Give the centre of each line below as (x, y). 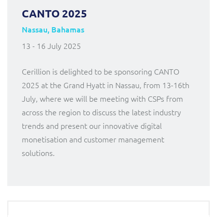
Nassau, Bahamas (53, 29)
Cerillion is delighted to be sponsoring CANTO (101, 71)
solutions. (38, 152)
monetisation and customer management (93, 139)
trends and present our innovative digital (92, 125)
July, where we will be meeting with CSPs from (102, 98)
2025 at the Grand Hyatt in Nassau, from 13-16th (106, 85)
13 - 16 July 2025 (51, 45)
